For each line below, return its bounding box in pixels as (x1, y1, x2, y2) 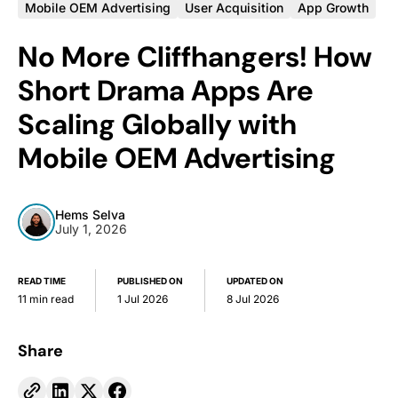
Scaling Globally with (18, 106, 297, 143)
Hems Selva (55, 207, 125, 222)
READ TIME (18, 275, 66, 286)
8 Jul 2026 (227, 292, 279, 306)
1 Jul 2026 (117, 292, 168, 306)
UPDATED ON (227, 275, 283, 286)
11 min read (18, 292, 74, 306)
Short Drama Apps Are (18, 72, 314, 109)
